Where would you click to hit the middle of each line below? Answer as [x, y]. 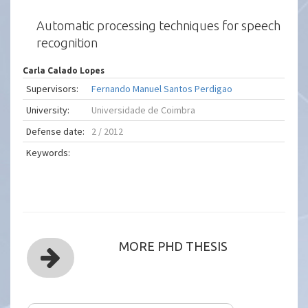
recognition [67, 43]
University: [48, 110]
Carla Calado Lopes [64, 70]
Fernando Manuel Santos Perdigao [162, 89]
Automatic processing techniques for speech [159, 25]
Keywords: [48, 153]
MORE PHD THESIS [174, 246]
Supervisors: [53, 89]
